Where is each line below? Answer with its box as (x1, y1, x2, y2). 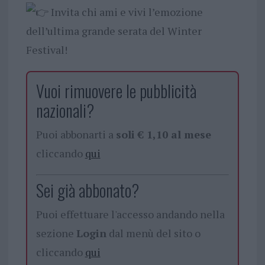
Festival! (25, 42, 67, 57)
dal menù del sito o (106, 225, 201, 240)
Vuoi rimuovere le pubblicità (35, 78, 196, 103)
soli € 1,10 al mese (115, 127, 211, 141)
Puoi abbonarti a (35, 127, 116, 141)
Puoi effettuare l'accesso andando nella (35, 206, 225, 221)
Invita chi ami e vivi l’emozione (48, 4, 203, 19)
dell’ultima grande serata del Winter (25, 23, 202, 38)
